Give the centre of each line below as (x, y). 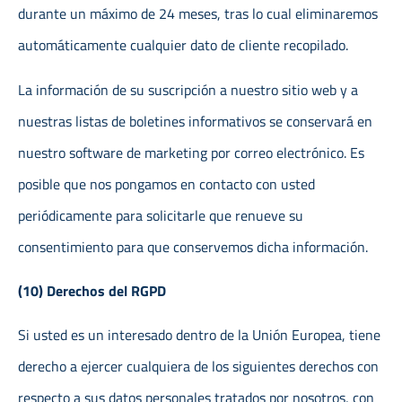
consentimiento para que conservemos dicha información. (193, 246)
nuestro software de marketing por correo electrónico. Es (191, 152)
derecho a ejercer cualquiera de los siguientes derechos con (198, 367)
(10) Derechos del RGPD (92, 291)
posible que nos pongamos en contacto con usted (166, 184)
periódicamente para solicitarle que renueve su (161, 215)
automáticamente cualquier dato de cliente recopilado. (183, 45)
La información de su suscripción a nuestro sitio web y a (188, 89)
